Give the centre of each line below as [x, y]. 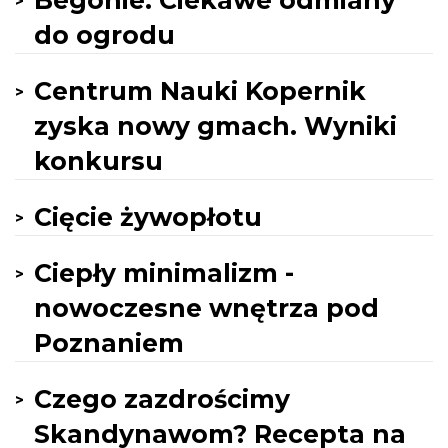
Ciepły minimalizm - [164, 273]
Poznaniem [109, 343]
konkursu [98, 161]
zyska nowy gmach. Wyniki [215, 126]
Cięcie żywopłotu [148, 217]
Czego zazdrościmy [162, 399]
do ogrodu [104, 35]
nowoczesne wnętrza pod [206, 308]
